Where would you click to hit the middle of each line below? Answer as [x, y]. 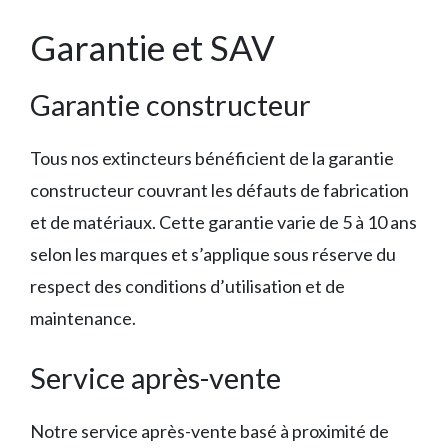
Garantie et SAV [152, 47]
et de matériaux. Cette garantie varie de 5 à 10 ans [223, 222]
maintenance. [83, 318]
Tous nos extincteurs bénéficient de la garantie [212, 158]
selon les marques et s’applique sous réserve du [213, 254]
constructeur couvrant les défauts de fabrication [219, 190]
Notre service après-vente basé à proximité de [209, 431]
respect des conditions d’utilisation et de [187, 286]
